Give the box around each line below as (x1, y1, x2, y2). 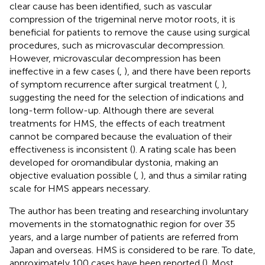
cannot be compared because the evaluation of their (9, 130, 232, 142)
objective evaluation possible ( (9, 169, 136, 181)
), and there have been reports (124, 65, 251, 77)
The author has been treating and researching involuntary (9, 205, 248, 216)
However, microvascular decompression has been (9, 52, 221, 64)
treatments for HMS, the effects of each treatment (9, 117, 225, 129)
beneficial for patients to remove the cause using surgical (9, 26, 250, 38)
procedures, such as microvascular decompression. (9, 39, 225, 51)
